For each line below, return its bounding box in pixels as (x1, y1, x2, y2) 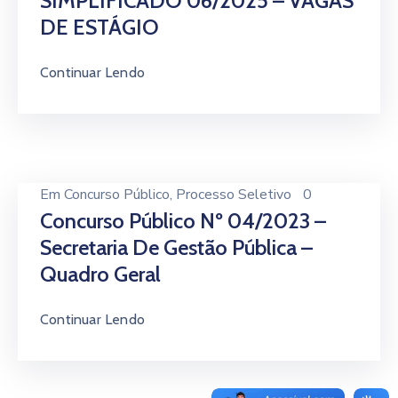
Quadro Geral (40, 261, 161, 287)
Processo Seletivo (176, 185, 291, 204)
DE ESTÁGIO (40, 14, 159, 40)
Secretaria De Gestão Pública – (40, 235, 313, 260)
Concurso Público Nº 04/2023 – (40, 208, 326, 234)
